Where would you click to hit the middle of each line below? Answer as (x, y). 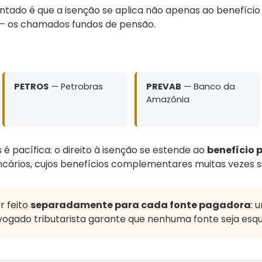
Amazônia (168, 99)
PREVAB (164, 86)
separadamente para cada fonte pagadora (141, 205)
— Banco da (208, 86)
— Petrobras (76, 86)
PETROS (31, 86)
